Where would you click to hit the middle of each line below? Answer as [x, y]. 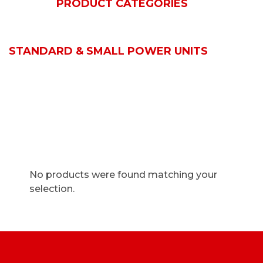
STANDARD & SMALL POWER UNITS [108, 51]
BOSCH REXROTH [58, 19]
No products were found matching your [123, 175]
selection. [52, 189]
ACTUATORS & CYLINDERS [84, 35]
